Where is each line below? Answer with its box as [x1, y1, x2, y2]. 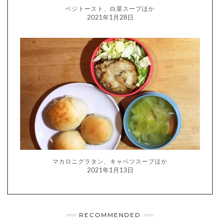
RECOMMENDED [79, 211, 141, 219]
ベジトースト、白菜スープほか [65, 4, 155, 12]
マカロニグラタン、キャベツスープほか [53, 158, 167, 165]
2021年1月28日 [86, 13, 134, 21]
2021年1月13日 [86, 166, 134, 174]
